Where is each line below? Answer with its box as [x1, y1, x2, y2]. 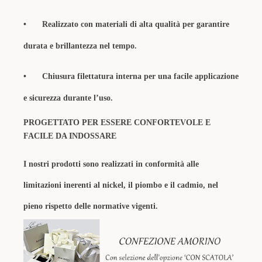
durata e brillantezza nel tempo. [23, 42, 137, 50]
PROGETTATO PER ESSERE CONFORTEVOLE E [23, 118, 211, 127]
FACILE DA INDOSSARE [23, 132, 116, 140]
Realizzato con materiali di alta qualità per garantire [42, 20, 229, 29]
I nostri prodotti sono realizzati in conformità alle [23, 160, 199, 168]
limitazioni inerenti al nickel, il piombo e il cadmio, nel [23, 181, 218, 189]
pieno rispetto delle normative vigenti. [23, 202, 158, 211]
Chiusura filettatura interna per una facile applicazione [42, 72, 239, 81]
